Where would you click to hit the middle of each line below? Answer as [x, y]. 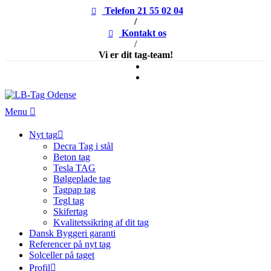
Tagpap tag [74, 190]
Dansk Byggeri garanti [72, 233]
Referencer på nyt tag [70, 244]
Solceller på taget [62, 255]
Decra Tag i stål [83, 146]
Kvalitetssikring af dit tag [101, 222]
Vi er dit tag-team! [135, 55]
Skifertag [70, 211]
